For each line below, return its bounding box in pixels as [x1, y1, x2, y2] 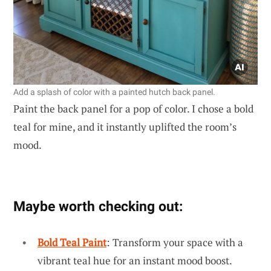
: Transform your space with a [106, 235, 243, 249]
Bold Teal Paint [38, 235, 106, 249]
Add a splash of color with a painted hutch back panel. [13, 87, 215, 97]
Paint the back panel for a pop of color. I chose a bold [13, 101, 253, 116]
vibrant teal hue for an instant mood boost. [38, 253, 232, 267]
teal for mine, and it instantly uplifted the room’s [13, 119, 237, 134]
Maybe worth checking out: [13, 197, 183, 215]
